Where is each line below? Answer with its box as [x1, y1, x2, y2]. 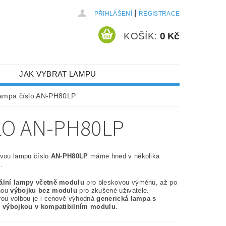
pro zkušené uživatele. [77, 187, 149, 194]
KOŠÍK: [124, 30, 157, 41]
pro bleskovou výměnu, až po [84, 179, 178, 186]
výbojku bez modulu [10, 187, 78, 194]
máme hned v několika [88, 152, 160, 160]
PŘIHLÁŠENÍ [94, 10, 132, 17]
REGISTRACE [138, 10, 180, 17]
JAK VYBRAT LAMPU [19, 70, 96, 78]
